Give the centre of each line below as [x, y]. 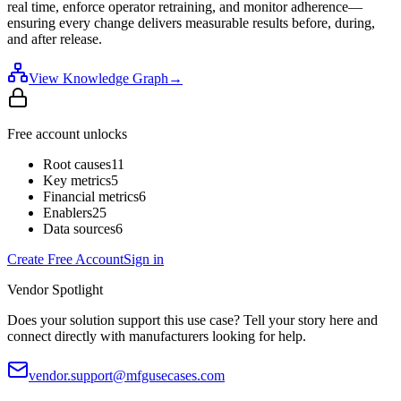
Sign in [144, 259]
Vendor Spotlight [55, 289]
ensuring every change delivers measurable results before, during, [191, 22]
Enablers [68, 212]
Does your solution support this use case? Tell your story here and [192, 320]
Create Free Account [65, 259]
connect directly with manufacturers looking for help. [157, 336]
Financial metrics [91, 196]
